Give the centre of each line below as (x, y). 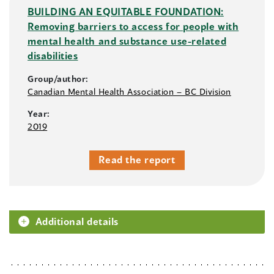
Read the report (137, 160)
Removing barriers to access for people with (133, 26)
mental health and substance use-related (127, 41)
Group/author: (58, 79)
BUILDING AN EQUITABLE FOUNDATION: (126, 12)
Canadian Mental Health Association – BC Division (129, 92)
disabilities (53, 56)
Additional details (77, 221)
